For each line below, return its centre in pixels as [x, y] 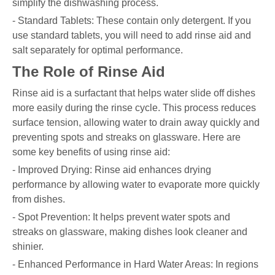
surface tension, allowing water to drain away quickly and [136, 122]
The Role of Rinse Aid [89, 71]
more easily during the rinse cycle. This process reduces [134, 107]
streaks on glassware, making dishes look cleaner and [130, 231]
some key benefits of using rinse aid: [91, 152]
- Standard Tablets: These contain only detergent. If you [132, 20]
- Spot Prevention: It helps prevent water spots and [121, 217]
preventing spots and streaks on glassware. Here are [126, 137]
